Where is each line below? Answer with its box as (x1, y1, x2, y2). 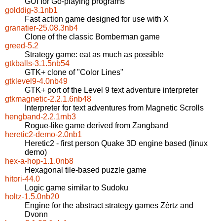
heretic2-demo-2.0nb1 (5, 130, 82, 139)
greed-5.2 (5, 41, 38, 50)
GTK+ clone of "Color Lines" (25, 68, 123, 77)
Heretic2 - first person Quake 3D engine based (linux (25, 139, 208, 148)
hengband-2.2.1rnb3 (5, 112, 76, 121)
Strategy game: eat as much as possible (25, 50, 164, 59)
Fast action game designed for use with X (25, 15, 169, 24)
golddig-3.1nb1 (5, 6, 58, 15)
